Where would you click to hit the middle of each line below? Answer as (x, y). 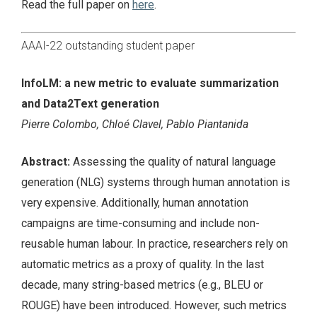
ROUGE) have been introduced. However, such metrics (154, 305)
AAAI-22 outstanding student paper (108, 45)
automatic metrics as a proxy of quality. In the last (143, 264)
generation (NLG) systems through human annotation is (156, 182)
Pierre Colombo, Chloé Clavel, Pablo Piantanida (135, 124)
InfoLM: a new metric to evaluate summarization (150, 83)
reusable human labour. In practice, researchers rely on (155, 243)
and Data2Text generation (90, 103)
